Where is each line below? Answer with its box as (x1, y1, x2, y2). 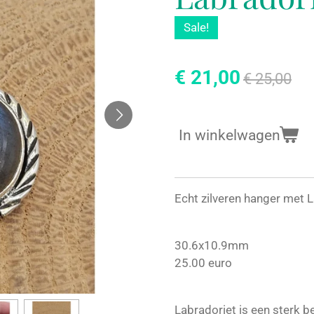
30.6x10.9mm (175, 238, 249, 252)
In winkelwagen (179, 125, 280, 144)
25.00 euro (175, 255, 232, 270)
